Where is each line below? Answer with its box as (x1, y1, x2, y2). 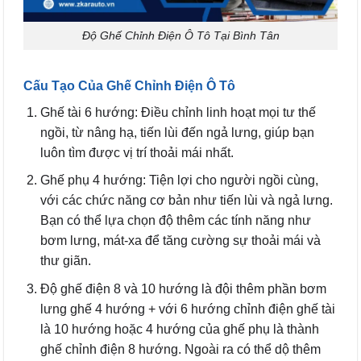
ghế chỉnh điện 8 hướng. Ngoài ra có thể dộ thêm (39, 342, 321, 357)
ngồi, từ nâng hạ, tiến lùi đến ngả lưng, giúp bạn (39, 125, 314, 139)
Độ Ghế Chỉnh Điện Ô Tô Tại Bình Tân (81, 29, 280, 43)
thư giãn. (39, 254, 91, 268)
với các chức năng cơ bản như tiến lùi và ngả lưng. (39, 193, 333, 208)
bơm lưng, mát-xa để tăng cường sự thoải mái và (39, 234, 321, 248)
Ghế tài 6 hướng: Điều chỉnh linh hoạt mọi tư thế (39, 105, 316, 119)
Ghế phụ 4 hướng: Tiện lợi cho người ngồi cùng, (39, 173, 318, 188)
